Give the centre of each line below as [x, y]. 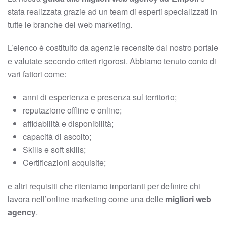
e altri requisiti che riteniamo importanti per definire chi [104, 186]
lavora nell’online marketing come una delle [87, 199]
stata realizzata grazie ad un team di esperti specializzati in [112, 11]
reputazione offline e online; [72, 110]
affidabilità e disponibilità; [68, 123]
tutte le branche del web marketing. [71, 24]
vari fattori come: [37, 74]
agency [22, 212]
